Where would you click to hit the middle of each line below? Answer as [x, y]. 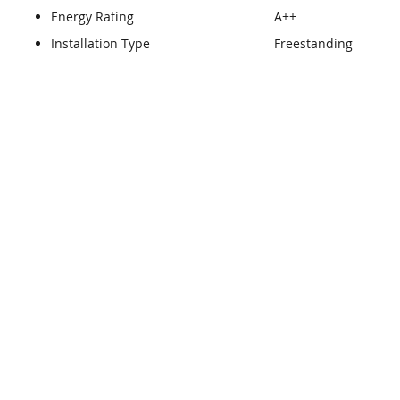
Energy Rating [92, 16]
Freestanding [313, 43]
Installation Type [100, 43]
